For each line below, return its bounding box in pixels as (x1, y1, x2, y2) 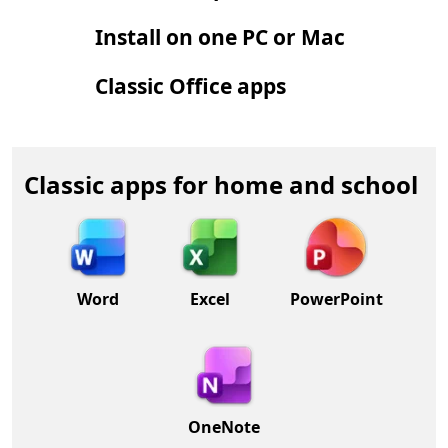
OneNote (188, 415, 260, 438)
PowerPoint (289, 287, 383, 310)
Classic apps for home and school (24, 167, 418, 201)
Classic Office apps (94, 71, 286, 100)
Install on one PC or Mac (94, 22, 345, 51)
